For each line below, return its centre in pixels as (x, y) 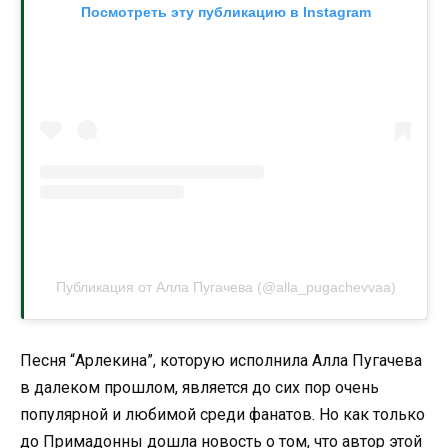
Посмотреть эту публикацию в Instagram (225, 11)
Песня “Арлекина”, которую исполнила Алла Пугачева (221, 361)
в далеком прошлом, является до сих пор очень (199, 388)
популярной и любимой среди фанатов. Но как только (222, 415)
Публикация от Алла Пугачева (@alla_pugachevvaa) (225, 287)
